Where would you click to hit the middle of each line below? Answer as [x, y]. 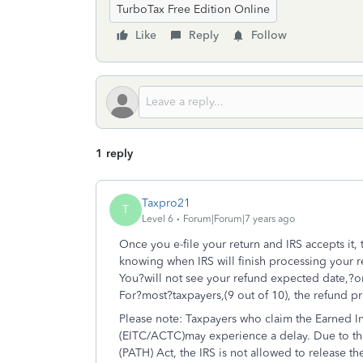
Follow [269, 35]
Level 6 [158, 218]
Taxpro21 [166, 203]
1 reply [114, 154]
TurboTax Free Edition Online [193, 9]
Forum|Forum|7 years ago [239, 218]
